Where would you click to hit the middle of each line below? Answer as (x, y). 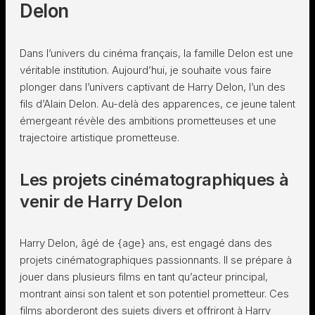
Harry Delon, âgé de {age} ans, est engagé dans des (146, 243)
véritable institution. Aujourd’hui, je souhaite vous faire (146, 70)
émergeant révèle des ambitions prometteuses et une (148, 121)
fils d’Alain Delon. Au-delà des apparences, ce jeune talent (157, 104)
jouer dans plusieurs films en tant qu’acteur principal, (144, 277)
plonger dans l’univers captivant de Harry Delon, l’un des (153, 87)
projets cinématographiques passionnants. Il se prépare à (156, 260)
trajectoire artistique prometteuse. (99, 137)
